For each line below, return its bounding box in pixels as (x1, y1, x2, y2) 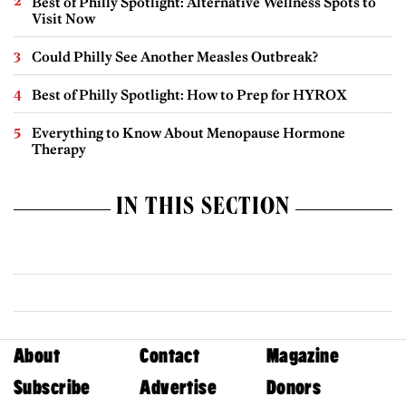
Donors (266, 376, 322, 400)
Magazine (266, 344, 340, 368)
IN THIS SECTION (116, 197, 290, 223)
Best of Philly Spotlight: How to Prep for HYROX (32, 86, 347, 104)
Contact (140, 344, 200, 368)
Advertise (140, 376, 217, 400)
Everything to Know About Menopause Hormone (32, 124, 345, 142)
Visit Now (32, 10, 95, 28)
